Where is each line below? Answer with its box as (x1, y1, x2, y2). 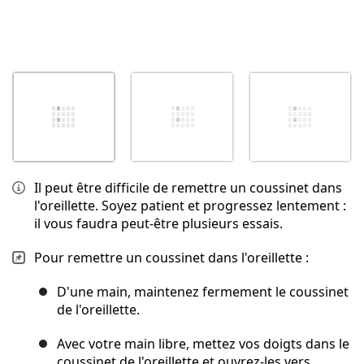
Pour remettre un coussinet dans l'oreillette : (34, 249, 309, 267)
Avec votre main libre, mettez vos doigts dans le (57, 335, 349, 353)
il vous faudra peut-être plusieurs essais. (34, 214, 283, 233)
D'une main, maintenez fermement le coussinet (57, 283, 349, 301)
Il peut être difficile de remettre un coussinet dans (34, 179, 342, 197)
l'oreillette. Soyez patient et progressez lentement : (34, 197, 346, 215)
